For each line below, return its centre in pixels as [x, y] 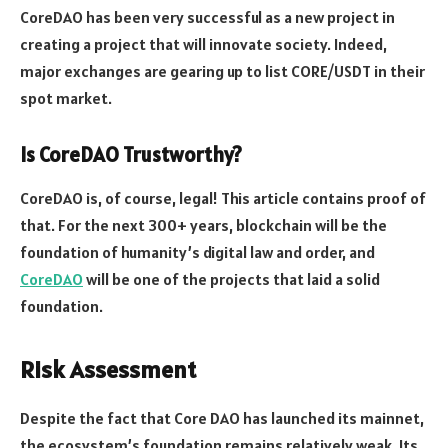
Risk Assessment [108, 370]
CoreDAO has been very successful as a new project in [207, 16]
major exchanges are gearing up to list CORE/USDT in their [222, 70]
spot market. [66, 97]
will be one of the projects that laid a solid [231, 278]
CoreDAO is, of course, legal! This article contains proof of [223, 197]
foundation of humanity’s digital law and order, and [197, 251]
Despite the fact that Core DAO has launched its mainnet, [222, 418]
